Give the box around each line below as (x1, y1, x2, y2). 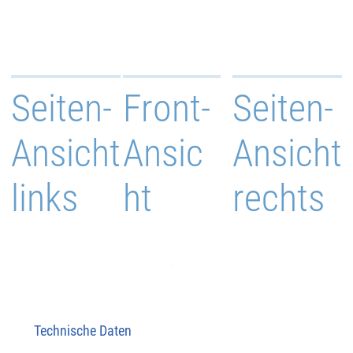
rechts (232, 175, 325, 221)
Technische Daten (34, 322, 132, 340)
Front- (122, 85, 210, 131)
